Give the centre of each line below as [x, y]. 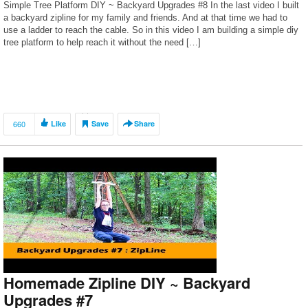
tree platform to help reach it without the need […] [102, 42]
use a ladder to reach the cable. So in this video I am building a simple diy [151, 30]
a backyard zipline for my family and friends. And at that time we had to [145, 18]
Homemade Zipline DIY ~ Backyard [127, 283]
